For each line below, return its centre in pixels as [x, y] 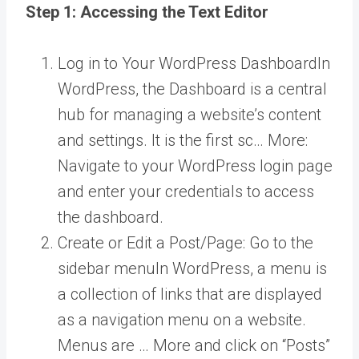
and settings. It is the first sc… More [182, 141]
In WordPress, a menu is [241, 269]
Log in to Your [108, 64]
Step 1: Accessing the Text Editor [147, 12]
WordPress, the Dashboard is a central [192, 89]
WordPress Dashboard [238, 64]
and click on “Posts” [260, 346]
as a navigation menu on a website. [182, 320]
